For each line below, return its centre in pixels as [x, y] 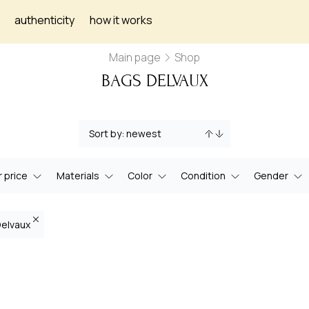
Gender [271, 176]
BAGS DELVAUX [154, 81]
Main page [135, 57]
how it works [121, 20]
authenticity [44, 20]
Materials [78, 176]
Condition [203, 176]
